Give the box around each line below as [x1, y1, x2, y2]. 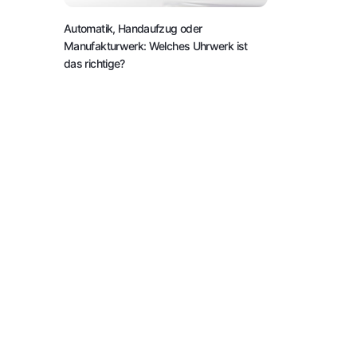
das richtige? [64, 56, 125, 70]
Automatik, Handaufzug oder [64, 21, 202, 35]
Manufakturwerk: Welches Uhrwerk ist [64, 38, 248, 53]
